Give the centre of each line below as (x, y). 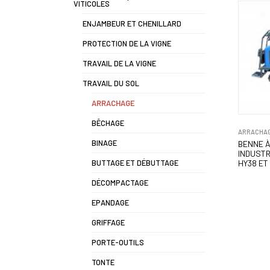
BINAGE (104, 143)
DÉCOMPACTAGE (120, 183)
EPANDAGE (110, 202)
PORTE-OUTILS (118, 242)
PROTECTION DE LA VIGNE (127, 43)
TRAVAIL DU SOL (111, 83)
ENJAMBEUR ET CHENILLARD (132, 24)
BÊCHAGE (108, 123)
